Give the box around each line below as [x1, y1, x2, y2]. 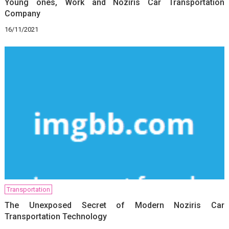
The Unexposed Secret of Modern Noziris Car [5, 200, 225, 210]
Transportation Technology [5, 211, 107, 221]
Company [5, 8, 41, 18]
